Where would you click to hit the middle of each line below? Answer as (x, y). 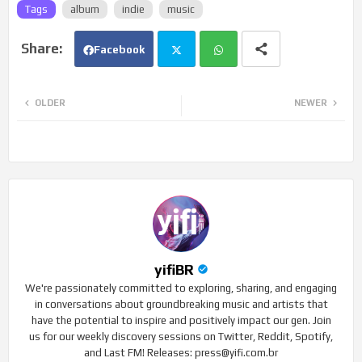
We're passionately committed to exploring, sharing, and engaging (181, 288)
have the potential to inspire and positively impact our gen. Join (181, 320)
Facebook (119, 49)
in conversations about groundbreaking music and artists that (181, 304)
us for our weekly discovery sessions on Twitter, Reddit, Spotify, (181, 336)
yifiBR (174, 269)
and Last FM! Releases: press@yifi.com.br (181, 352)
